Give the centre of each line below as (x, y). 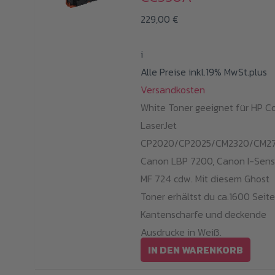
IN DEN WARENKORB (196, 250)
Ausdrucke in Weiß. (181, 232)
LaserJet (159, 126)
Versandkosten (173, 90)
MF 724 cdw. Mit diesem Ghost (205, 179)
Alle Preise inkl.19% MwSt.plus (204, 72)
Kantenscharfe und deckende (204, 215)
